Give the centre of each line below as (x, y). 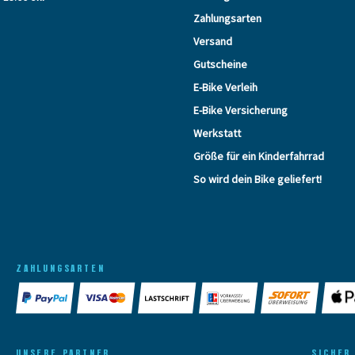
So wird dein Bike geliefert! (258, 179)
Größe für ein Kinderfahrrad (259, 156)
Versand (213, 41)
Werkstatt (217, 133)
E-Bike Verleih (225, 87)
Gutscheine (220, 64)
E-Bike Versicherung (240, 110)
